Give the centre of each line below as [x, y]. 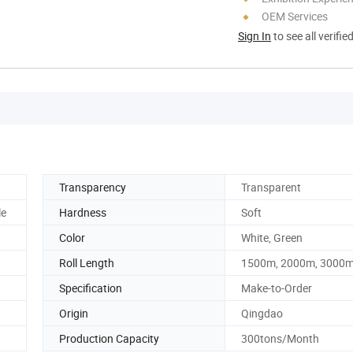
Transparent [271, 187]
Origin [74, 313]
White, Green [272, 237]
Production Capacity [109, 338]
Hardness [83, 212]
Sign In [255, 35]
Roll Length [87, 262]
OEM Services [295, 16]
